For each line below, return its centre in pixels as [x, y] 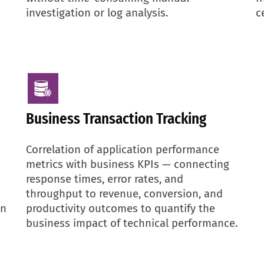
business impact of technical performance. [132, 223]
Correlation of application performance [123, 149]
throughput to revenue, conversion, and [124, 194]
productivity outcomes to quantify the [121, 208]
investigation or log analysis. [97, 13]
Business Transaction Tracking [116, 119]
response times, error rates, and [105, 179]
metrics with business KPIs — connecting [128, 164]
